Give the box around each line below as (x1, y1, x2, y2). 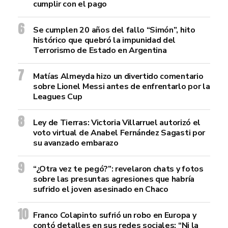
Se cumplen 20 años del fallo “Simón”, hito (33, 24, 195, 36)
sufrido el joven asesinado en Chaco (33, 184, 168, 195)
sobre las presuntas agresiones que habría (33, 174, 194, 185)
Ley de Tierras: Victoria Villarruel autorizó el (33, 117, 201, 128)
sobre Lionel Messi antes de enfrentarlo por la (33, 81, 210, 92)
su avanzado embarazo (33, 137, 119, 149)
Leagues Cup (33, 91, 82, 102)
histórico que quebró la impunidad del (33, 35, 176, 46)
